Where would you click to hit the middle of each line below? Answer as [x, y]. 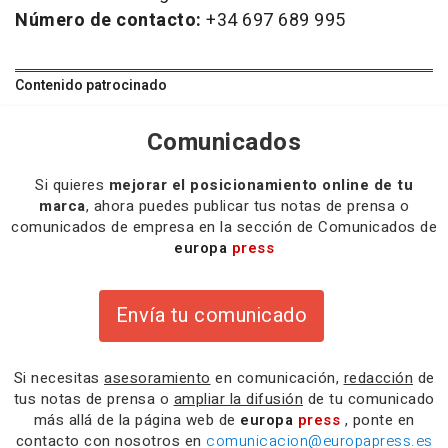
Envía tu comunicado [211, 315]
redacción [378, 377]
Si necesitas [58, 377]
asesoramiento [157, 377]
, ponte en [379, 419]
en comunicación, [277, 377]
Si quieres [72, 184]
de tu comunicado [369, 398]
